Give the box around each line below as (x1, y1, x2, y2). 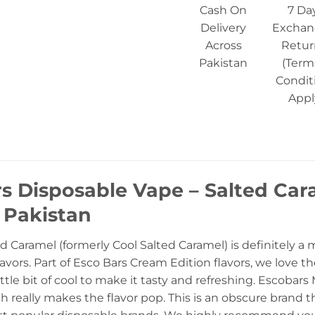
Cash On (200, 4, 247, 18)
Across (205, 39, 242, 53)
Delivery (200, 21, 247, 35)
